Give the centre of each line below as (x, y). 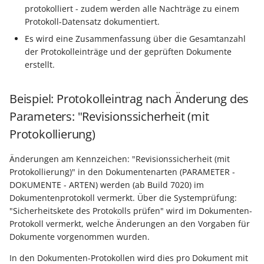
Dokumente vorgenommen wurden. (80, 237)
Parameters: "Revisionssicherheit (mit (109, 117)
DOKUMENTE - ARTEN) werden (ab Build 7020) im (107, 185)
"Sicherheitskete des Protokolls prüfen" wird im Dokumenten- (131, 211)
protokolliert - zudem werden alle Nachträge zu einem (132, 9)
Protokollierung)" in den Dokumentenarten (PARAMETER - (122, 172)
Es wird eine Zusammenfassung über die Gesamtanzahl (136, 39)
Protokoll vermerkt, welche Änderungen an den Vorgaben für (130, 224)
